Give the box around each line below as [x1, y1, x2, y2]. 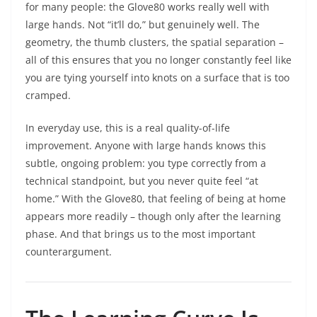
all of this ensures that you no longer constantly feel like [25, 53, 292, 67]
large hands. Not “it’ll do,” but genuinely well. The [25, 18, 260, 32]
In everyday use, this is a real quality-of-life [25, 121, 230, 135]
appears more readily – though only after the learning [25, 209, 281, 224]
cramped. [25, 88, 71, 103]
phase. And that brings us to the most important [25, 227, 255, 241]
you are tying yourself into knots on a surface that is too [25, 71, 289, 85]
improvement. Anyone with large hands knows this [25, 139, 266, 153]
